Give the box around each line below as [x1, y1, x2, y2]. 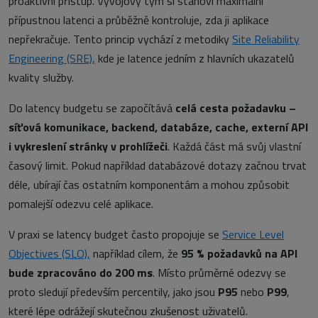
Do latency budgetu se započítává [9, 99, 175, 117]
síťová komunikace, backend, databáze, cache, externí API [9, 119, 308, 136]
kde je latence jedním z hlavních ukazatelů [95, 50, 295, 67]
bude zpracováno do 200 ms [9, 264, 153, 282]
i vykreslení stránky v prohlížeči [9, 138, 168, 155]
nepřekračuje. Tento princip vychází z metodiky [9, 31, 229, 48]
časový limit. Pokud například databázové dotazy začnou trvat [9, 157, 307, 175]
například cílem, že [90, 245, 181, 263]
